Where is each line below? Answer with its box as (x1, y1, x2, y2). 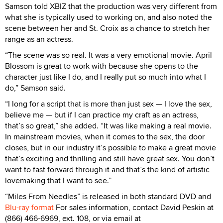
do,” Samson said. (5, 82, 66, 94)
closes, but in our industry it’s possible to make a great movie (5, 141, 216, 153)
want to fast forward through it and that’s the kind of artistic (5, 163, 210, 175)
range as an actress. (5, 33, 73, 45)
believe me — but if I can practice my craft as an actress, (5, 109, 199, 120)
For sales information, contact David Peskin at (54, 201, 214, 213)
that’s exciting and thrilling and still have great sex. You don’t (5, 152, 215, 164)
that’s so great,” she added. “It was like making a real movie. (5, 119, 212, 131)
